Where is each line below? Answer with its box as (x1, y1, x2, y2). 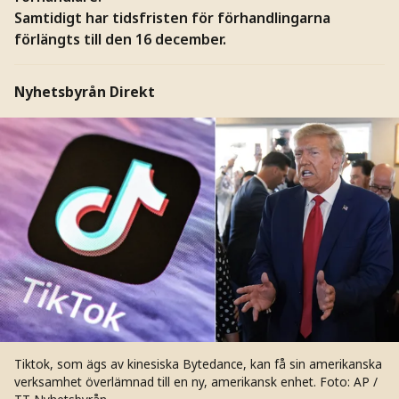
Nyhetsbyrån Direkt (13, 82, 155, 102)
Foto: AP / (319, 373, 378, 391)
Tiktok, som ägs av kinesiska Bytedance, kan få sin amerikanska (13, 355, 382, 373)
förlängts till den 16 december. (13, 28, 226, 49)
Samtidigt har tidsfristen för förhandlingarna (13, 7, 330, 28)
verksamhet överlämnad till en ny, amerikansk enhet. (13, 373, 320, 391)
